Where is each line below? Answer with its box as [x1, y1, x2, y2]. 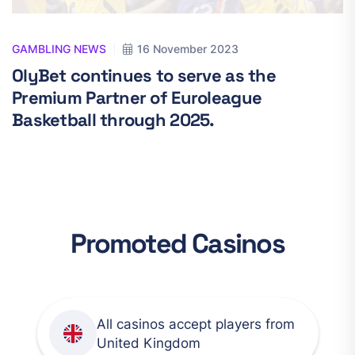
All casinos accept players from [96, 316, 295, 332]
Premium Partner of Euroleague [12, 86, 262, 109]
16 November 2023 [137, 42, 239, 55]
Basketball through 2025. [12, 109, 215, 131]
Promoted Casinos [71, 227, 284, 261]
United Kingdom [96, 335, 200, 351]
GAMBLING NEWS [12, 42, 106, 55]
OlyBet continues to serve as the [12, 64, 276, 86]
